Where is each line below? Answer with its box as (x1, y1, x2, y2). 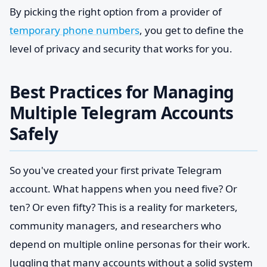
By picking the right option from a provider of (10, 5, 222, 18)
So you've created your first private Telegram (10, 163, 222, 177)
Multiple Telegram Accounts (10, 101, 234, 124)
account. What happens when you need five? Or (10, 182, 237, 195)
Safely (10, 122, 58, 145)
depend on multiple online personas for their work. (10, 237, 250, 251)
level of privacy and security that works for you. (10, 42, 232, 55)
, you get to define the (139, 23, 244, 37)
